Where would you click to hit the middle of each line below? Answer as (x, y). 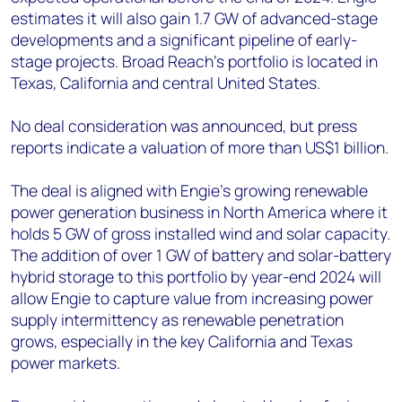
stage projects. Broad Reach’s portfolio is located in (194, 61)
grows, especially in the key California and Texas (182, 341)
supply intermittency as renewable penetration (177, 319)
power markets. (66, 363)
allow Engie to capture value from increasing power (192, 298)
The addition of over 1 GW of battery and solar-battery (201, 255)
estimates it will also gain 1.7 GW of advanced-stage (194, 18)
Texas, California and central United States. (166, 83)
